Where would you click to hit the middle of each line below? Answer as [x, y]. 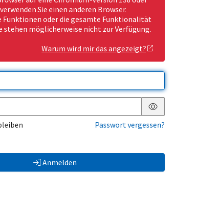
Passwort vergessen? [130, 125]
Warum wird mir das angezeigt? [94, 49]
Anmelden [59, 163]
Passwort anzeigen [184, 114]
